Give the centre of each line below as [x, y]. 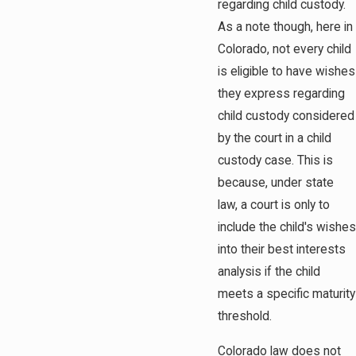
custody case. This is [275, 161]
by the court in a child [275, 139]
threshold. [246, 317]
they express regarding [281, 94]
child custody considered [286, 116]
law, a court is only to [274, 205]
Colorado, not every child [284, 50]
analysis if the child [269, 272]
